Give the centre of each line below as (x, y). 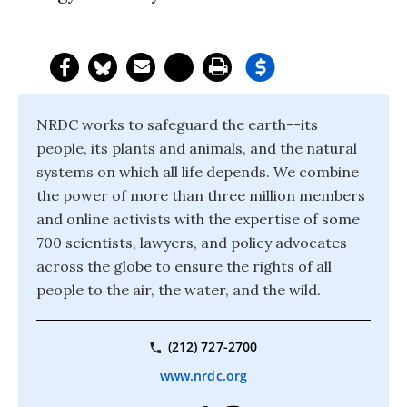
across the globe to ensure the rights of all (184, 266)
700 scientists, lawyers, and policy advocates (192, 243)
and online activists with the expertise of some (198, 219)
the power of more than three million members (201, 195)
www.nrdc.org (203, 376)
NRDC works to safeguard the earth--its (177, 124)
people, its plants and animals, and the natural (197, 148)
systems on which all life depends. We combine (198, 172)
